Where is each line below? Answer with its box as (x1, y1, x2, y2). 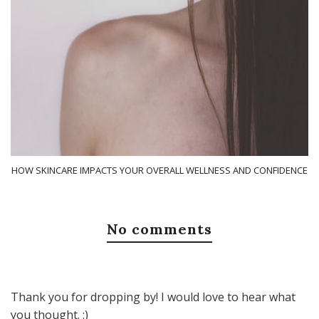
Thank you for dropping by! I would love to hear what (11, 288, 296, 305)
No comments (107, 219, 212, 238)
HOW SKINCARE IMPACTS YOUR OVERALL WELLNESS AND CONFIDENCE (11, 163, 308, 177)
